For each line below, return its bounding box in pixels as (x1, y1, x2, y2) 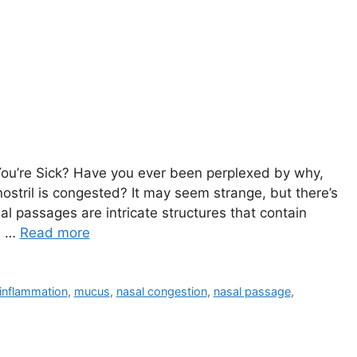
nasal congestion (116, 284, 207, 299)
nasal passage (213, 284, 291, 299)
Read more (19, 225, 90, 241)
